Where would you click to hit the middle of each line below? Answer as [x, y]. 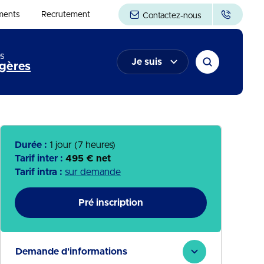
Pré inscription [111, 203]
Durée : [32, 145]
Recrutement [65, 14]
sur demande [93, 172]
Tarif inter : [40, 159]
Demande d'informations [71, 252]
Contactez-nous [171, 16]
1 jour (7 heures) [82, 145]
